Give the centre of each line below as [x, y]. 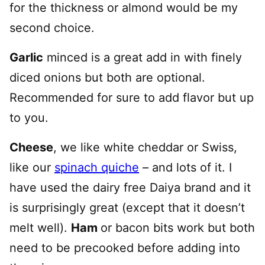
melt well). [40, 227]
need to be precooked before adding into [125, 248]
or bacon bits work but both [178, 227]
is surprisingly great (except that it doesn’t [127, 207]
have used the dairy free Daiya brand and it [130, 187]
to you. [29, 117]
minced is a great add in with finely [143, 57]
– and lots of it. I [185, 167]
